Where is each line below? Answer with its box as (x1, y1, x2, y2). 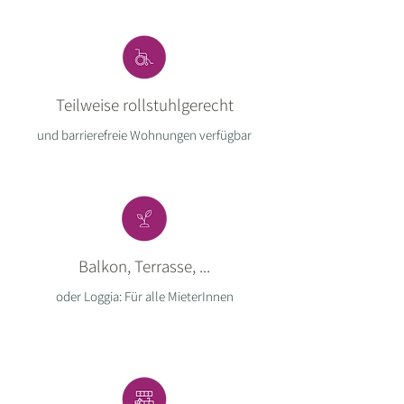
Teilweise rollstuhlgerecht (55, 94, 234, 115)
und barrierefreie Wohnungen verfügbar (37, 126, 252, 143)
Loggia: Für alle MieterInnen (83, 288, 234, 305)
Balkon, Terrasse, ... (78, 255, 210, 277)
